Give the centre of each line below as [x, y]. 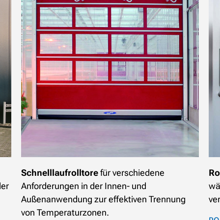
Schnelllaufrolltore [60, 173]
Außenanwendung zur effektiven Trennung [103, 199]
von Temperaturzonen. [65, 213]
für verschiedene [132, 173]
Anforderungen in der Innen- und [83, 186]
